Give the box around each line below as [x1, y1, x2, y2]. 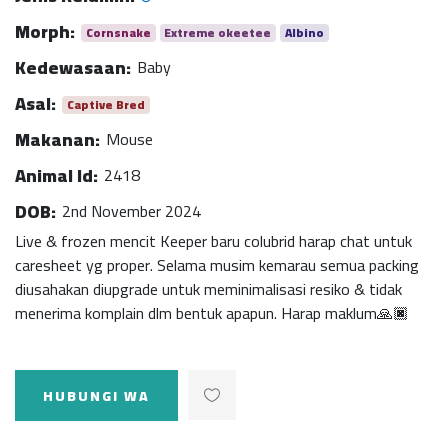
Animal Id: [15, 158, 98, 192]
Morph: [15, 14, 75, 48]
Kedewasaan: [15, 50, 131, 84]
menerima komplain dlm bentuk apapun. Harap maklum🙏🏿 [15, 298, 409, 328]
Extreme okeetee [164, 21, 272, 44]
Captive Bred [66, 93, 145, 116]
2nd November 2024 [62, 196, 201, 226]
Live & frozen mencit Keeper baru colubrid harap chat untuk [15, 226, 412, 256]
